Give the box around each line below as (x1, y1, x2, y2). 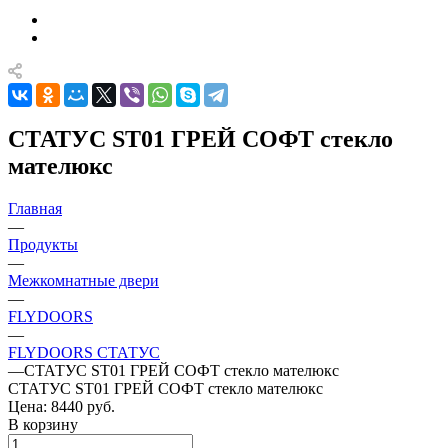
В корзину (8, 416, 78, 434)
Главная (8, 200, 62, 218)
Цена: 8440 (8, 398, 83, 416)
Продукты (8, 236, 78, 254)
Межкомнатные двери (8, 272, 159, 290)
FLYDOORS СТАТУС (8, 344, 160, 362)
